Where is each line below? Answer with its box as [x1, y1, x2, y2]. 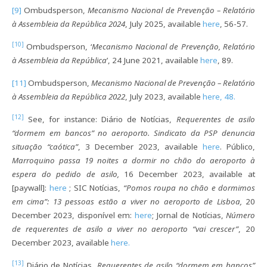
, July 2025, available [125, 18, 203, 29]
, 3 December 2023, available [78, 141, 203, 152]
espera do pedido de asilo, [12, 168, 125, 179]
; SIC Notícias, [66, 182, 123, 193]
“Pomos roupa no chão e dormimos [123, 182, 255, 193]
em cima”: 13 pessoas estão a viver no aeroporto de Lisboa [12, 195, 240, 207]
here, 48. [203, 91, 235, 102]
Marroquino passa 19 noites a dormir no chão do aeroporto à [12, 154, 255, 166]
